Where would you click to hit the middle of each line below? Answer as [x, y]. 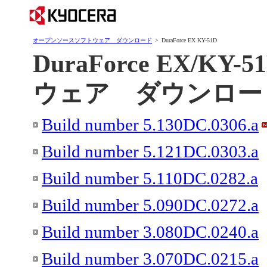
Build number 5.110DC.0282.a [150, 178]
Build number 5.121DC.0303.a [150, 151]
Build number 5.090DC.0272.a [150, 205]
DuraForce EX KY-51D [189, 40]
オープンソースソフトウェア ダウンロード [92, 40]
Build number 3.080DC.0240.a [150, 232]
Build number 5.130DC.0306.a [150, 125]
